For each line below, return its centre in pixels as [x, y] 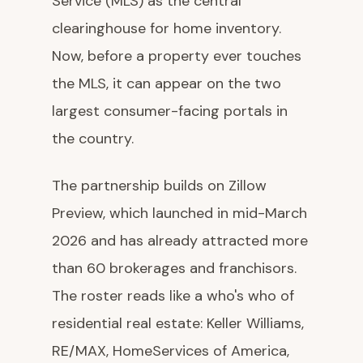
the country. [93, 139]
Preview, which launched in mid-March [179, 213]
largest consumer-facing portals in [170, 111]
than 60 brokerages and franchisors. [174, 268]
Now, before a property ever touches [177, 56]
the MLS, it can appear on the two [167, 83]
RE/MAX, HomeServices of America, [171, 351]
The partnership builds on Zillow [159, 186]
